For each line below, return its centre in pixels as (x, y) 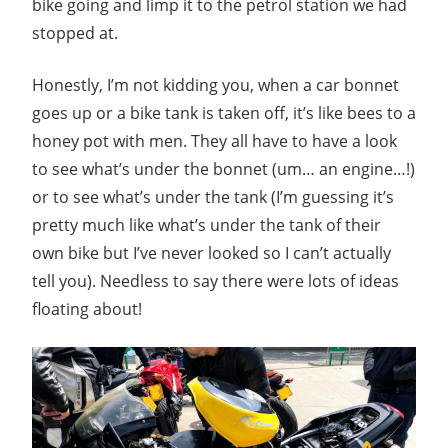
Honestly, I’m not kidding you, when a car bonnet (215, 85)
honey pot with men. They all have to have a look (214, 141)
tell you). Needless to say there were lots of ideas (215, 281)
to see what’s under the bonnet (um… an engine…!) (223, 169)
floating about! (87, 309)
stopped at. (75, 33)
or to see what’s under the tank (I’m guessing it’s (213, 197)
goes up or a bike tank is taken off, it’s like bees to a (224, 113)
